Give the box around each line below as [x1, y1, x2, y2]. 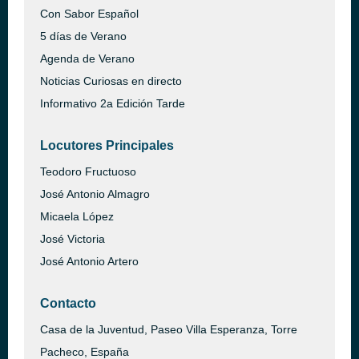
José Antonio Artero [40, 255, 139, 268]
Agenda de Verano [40, 52, 135, 65]
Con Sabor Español [40, 7, 139, 20]
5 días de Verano [40, 30, 127, 42]
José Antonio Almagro [40, 188, 150, 200]
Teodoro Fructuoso [40, 165, 136, 178]
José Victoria [40, 232, 105, 245]
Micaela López [40, 210, 114, 223]
